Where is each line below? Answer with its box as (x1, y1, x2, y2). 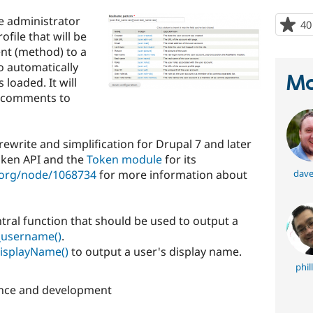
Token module (87, 151, 162, 167)
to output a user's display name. (68, 243, 242, 259)
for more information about (96, 166, 247, 182)
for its (162, 151, 196, 167)
